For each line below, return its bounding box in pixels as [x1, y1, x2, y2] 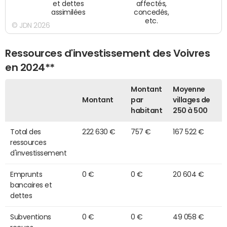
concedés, [134, 9, 169, 16]
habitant [131, 107, 163, 115]
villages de [173, 96, 210, 104]
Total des [10, 128, 41, 136]
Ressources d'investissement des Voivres [5, 48, 210, 58]
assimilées [51, 9, 86, 16]
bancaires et [10, 181, 52, 189]
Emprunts [10, 171, 43, 178]
